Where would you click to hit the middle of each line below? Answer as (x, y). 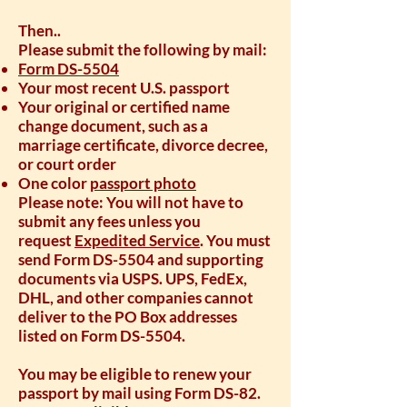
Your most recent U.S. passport (124, 88)
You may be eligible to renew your (135, 374)
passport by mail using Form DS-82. (139, 393)
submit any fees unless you (109, 221)
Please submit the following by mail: (143, 50)
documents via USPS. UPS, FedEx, (133, 278)
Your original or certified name (124, 107)
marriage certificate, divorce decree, (143, 145)
